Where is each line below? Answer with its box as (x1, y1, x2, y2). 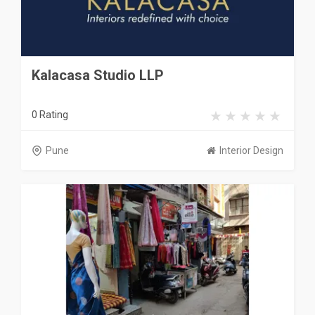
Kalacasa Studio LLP (32, 67, 164, 84)
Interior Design (219, 145, 283, 156)
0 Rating (32, 109, 68, 120)
